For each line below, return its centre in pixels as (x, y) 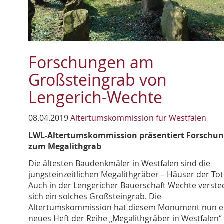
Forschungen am (91, 62)
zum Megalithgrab (65, 147)
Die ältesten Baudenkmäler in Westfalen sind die (119, 164)
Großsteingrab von (98, 80)
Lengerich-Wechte (95, 97)
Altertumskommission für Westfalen (138, 118)
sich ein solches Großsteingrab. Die (95, 197)
